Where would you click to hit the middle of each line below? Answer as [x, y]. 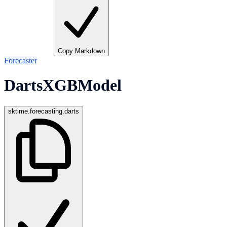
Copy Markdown [81, 51]
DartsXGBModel [63, 85]
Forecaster [21, 61]
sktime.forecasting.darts [44, 111]
